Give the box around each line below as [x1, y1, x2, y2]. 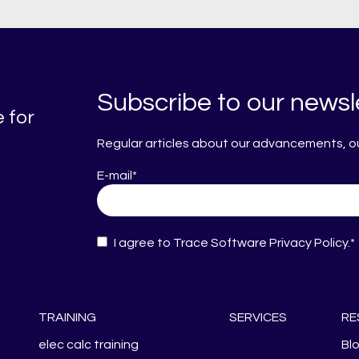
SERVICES [228, 310, 287, 324]
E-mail [97, 168, 132, 182]
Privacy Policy [269, 236, 348, 249]
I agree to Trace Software [111, 236, 269, 249]
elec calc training [38, 337, 139, 351]
